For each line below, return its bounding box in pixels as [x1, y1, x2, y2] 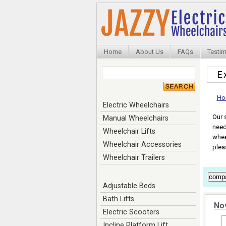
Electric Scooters [102, 208, 159, 216]
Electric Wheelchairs [102, 101, 169, 109]
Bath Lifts [102, 195, 134, 203]
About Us [136, 48, 163, 55]
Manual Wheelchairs [102, 114, 168, 122]
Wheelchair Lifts [102, 127, 155, 135]
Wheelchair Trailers [102, 153, 165, 161]
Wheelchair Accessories [102, 140, 182, 148]
